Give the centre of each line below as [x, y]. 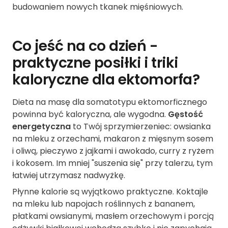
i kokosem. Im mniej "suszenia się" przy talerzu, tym [112, 163]
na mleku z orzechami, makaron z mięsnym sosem [113, 139]
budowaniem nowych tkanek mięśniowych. [98, 7]
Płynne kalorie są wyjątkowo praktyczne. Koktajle [110, 192]
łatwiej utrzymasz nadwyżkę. [69, 176]
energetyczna [41, 127]
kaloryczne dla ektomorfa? [106, 80]
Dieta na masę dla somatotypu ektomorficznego [110, 102]
